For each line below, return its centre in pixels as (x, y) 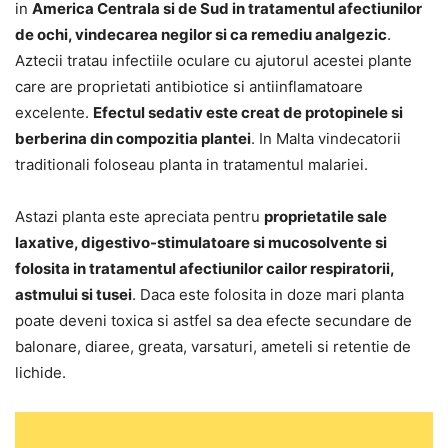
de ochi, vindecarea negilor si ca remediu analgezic (201, 35)
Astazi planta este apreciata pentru (139, 217)
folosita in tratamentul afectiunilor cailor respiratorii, (204, 269)
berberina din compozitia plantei (133, 139)
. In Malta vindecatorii (326, 139)
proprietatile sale (325, 217)
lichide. (40, 373)
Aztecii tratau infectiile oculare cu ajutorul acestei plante (213, 61)
